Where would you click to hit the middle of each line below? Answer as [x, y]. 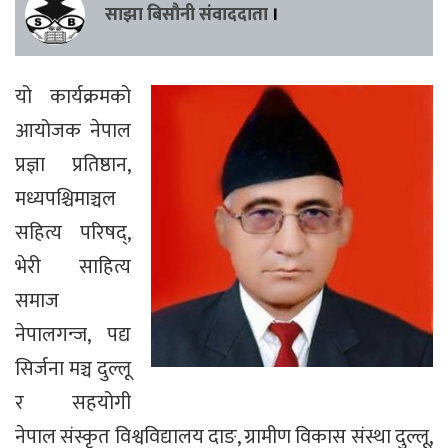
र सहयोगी [73, 402]
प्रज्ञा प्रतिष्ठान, [73, 164]
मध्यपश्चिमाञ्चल [65, 198]
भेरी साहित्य [73, 266]
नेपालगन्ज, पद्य [73, 334]
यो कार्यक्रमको [73, 96]
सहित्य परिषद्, [73, 232]
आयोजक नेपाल [73, 130]
